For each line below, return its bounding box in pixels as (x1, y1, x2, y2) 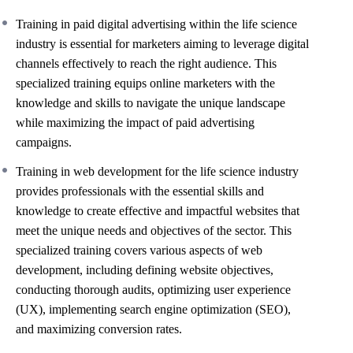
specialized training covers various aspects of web (16, 243, 262, 257)
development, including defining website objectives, (16, 263, 273, 277)
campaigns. (16, 136, 72, 149)
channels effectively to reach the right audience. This (16, 57, 277, 70)
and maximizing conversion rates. (16, 322, 182, 336)
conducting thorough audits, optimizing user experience (16, 283, 291, 296)
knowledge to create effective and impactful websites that (16, 204, 299, 217)
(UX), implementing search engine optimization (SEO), (16, 303, 291, 316)
